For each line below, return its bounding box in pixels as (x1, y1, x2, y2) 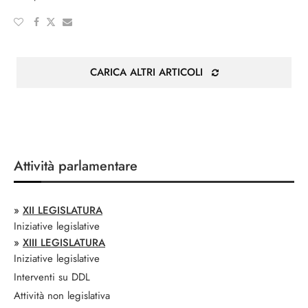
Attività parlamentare (14, 156, 137, 176)
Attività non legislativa (14, 288, 110, 303)
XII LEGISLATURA (23, 203, 102, 218)
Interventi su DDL (14, 269, 90, 285)
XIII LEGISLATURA (23, 235, 105, 250)
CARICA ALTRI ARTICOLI (89, 65, 203, 80)
